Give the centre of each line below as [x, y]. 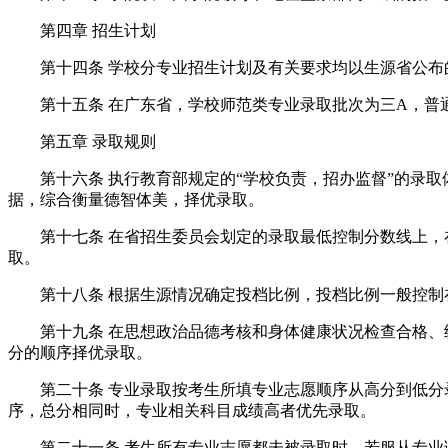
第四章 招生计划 [82, 31]
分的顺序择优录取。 [80, 353]
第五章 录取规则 [82, 142]
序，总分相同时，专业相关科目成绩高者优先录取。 [192, 411]
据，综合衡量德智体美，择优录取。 [136, 200]
